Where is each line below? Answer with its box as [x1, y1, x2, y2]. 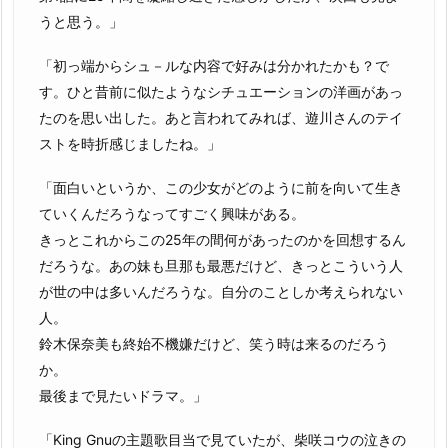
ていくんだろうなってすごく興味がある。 [39, 204, 305, 222]
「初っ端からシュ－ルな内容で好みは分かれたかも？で [39, 56, 389, 74]
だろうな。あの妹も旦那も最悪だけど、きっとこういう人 [39, 256, 403, 274]
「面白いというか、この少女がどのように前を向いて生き [39, 178, 403, 196]
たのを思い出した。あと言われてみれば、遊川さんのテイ [39, 108, 403, 126]
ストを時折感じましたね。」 [39, 134, 221, 152]
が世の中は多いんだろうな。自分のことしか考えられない [39, 282, 403, 300]
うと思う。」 [39, 12, 123, 30]
